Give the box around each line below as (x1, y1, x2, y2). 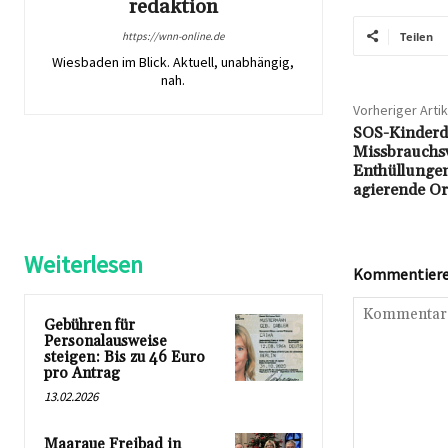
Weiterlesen (24, 248, 143, 280)
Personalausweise (44, 331, 167, 351)
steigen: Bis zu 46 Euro (44, 347, 205, 367)
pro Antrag (44, 363, 120, 383)
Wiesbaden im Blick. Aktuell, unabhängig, (52, 52, 295, 71)
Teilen (399, 28, 433, 44)
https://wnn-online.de (122, 28, 225, 43)
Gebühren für (44, 315, 135, 335)
